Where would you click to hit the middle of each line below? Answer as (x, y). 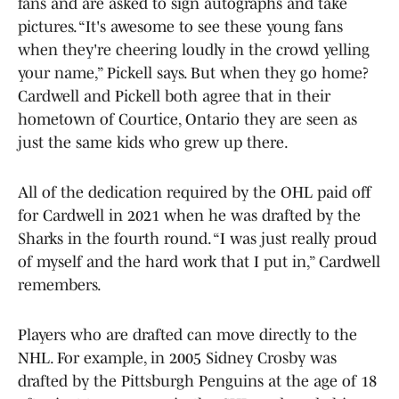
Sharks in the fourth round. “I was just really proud (197, 238)
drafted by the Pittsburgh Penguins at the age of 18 (197, 381)
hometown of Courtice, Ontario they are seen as (187, 119)
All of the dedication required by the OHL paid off (195, 192)
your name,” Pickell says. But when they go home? (193, 73)
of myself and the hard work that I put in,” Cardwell (199, 261)
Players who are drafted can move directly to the (187, 334)
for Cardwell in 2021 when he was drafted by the (189, 215)
